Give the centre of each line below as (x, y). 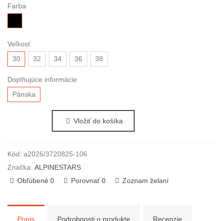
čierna (17, 18)
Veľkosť (19, 44)
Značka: (20, 167)
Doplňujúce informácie (42, 79)
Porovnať (85, 181)
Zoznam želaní (146, 181)
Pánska (24, 94)
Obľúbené (33, 181)
